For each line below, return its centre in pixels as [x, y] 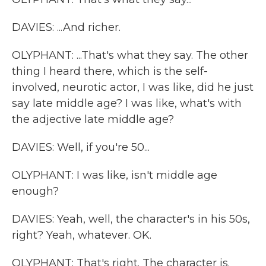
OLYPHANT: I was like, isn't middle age [115, 175]
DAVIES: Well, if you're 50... [81, 147]
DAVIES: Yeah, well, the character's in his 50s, [131, 219]
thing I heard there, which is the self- [110, 71]
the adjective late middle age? [93, 119]
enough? [35, 191]
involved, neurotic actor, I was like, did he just [133, 87]
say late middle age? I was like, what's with [127, 103]
